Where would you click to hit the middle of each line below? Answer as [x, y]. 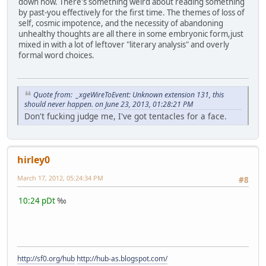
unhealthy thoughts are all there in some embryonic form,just [131, 34]
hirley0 [34, 160]
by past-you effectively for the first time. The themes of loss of [132, 13]
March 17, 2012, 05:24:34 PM [60, 178]
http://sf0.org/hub [46, 259]
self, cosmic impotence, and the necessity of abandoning [121, 23]
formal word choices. [56, 56]
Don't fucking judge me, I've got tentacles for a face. [126, 116]
